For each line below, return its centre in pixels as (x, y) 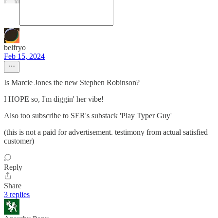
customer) (19, 141)
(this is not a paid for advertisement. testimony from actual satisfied (106, 132)
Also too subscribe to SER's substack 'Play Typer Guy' (88, 116)
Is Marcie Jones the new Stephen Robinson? (72, 83)
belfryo (15, 48)
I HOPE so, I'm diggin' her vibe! (54, 99)
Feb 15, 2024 (24, 56)
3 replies (17, 195)
